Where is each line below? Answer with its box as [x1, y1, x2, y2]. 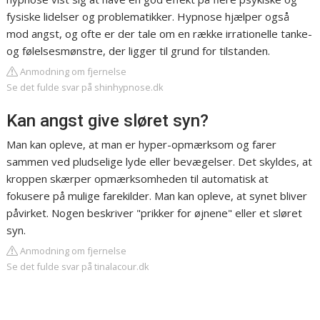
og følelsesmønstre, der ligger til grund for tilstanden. [6, 44, 271, 59]
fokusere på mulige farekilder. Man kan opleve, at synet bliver [6, 189, 308, 204]
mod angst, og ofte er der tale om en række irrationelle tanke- [6, 26, 313, 41]
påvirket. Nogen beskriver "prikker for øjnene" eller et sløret [6, 206, 303, 221]
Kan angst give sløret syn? [6, 111, 209, 131]
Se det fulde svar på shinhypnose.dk [6, 81, 164, 94]
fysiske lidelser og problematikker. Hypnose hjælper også [6, 9, 290, 24]
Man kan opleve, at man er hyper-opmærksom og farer [6, 137, 277, 152]
